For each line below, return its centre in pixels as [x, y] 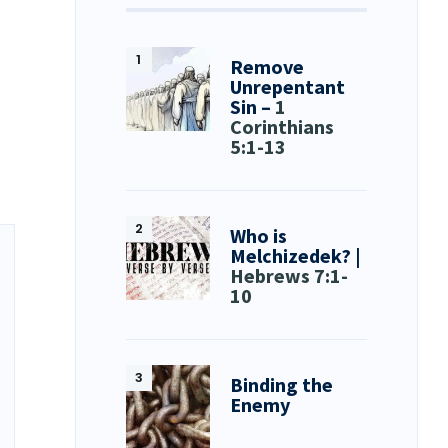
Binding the [282, 384]
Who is [259, 235]
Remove [267, 66]
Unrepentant [288, 86]
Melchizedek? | [296, 255]
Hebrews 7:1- [289, 275]
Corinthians [282, 126]
